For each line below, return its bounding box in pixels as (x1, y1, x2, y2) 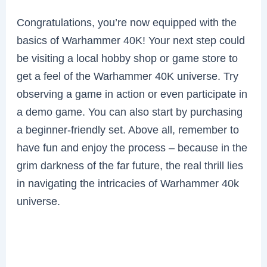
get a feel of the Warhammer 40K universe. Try (17, 70, 239, 83)
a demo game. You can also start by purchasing (17, 105, 243, 119)
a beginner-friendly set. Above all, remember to (17, 123, 240, 136)
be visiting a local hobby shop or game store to (17, 52, 238, 65)
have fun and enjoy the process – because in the (17, 141, 248, 154)
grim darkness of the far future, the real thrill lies (17, 159, 244, 172)
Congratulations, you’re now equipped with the (17, 16, 237, 29)
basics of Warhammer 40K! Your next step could (17, 34, 246, 47)
